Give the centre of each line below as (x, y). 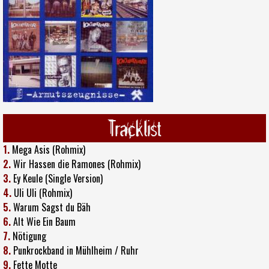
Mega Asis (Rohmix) (49, 149)
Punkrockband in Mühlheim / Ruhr (76, 250)
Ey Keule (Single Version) (58, 178)
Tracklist (134, 128)
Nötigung (29, 236)
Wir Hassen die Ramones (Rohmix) (77, 164)
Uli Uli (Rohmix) (43, 192)
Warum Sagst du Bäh (52, 207)
